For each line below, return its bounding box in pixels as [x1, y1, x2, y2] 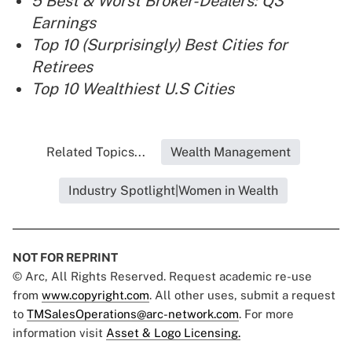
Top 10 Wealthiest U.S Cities [31, 79, 234, 99]
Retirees [31, 57, 93, 77]
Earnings [31, 13, 96, 33]
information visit [13, 326, 106, 340]
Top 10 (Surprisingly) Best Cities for [31, 35, 288, 55]
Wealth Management [170, 145, 291, 160]
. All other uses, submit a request [149, 288, 335, 302]
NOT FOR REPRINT [13, 251, 118, 265]
